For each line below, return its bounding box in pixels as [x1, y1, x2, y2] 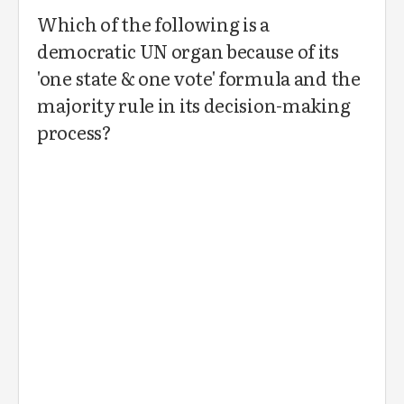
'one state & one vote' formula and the [37, 64, 361, 91]
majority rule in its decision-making [37, 91, 351, 118]
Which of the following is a [37, 10, 270, 37]
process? [37, 118, 112, 145]
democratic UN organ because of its [37, 37, 339, 64]
